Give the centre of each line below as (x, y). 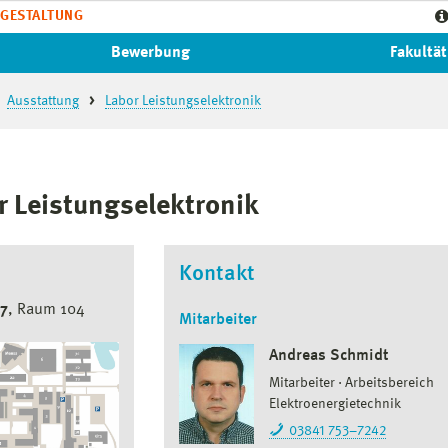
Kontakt (217, 274)
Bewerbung (150, 53)
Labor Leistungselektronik (183, 101)
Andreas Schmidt (328, 356)
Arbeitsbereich (389, 383)
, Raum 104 (46, 310)
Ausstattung (43, 101)
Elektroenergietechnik (335, 404)
